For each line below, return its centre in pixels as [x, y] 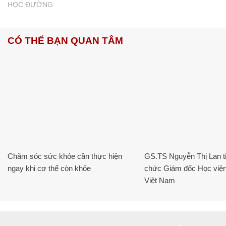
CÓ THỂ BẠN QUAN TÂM [65, 41]
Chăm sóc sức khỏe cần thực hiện [65, 156]
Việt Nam [159, 180]
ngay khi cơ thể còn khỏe [49, 168]
